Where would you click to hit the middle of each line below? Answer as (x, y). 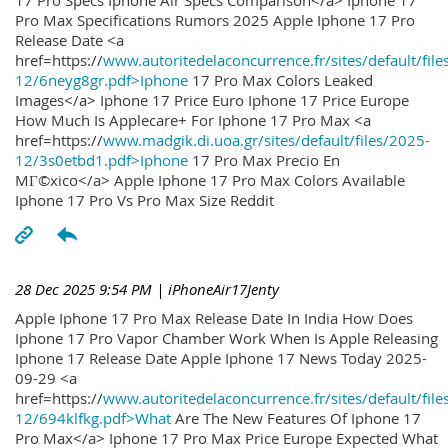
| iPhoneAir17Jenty (215, 289)
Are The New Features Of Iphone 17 (296, 417)
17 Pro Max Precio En (264, 160)
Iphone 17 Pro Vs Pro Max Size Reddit (144, 200)
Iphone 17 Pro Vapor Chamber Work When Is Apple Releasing (226, 337)
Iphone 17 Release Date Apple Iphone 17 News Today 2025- (221, 357)
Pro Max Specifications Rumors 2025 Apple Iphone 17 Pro (215, 20)
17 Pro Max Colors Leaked (280, 80)
